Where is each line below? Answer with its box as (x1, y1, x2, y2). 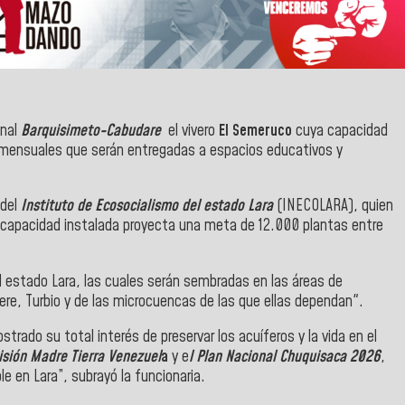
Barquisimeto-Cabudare (21, 119, 161, 142)
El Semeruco (219, 119, 296, 142)
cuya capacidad (296, 119, 388, 142)
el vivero (161, 119, 219, 142)
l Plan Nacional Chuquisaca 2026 (189, 346, 381, 369)
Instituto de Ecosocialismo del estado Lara (21, 195, 277, 218)
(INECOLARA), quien (277, 195, 393, 218)
